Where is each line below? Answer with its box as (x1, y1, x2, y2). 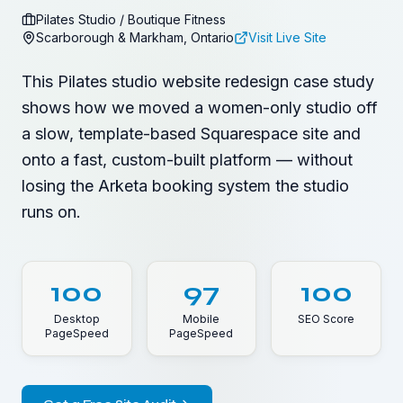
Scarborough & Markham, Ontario (36, 30, 234, 45)
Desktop (53, 312, 100, 326)
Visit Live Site (248, 30, 327, 45)
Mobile (183, 312, 220, 326)
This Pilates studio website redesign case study (22, 72, 374, 91)
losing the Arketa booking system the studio (22, 176, 349, 195)
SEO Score (298, 312, 355, 326)
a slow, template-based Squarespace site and (22, 124, 361, 143)
